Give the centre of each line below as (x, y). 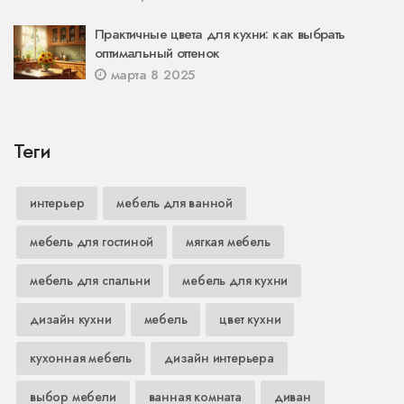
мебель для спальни (90, 280)
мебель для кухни (235, 280)
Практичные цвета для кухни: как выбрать (220, 34)
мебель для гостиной (92, 241)
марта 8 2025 (151, 74)
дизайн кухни (71, 319)
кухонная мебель (81, 358)
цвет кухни (250, 319)
